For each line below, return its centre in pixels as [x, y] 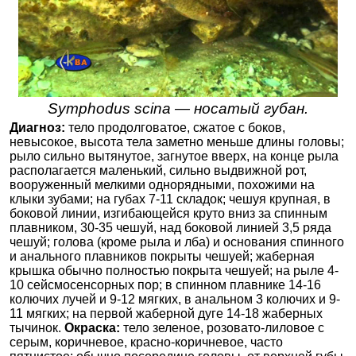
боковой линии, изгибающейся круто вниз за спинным [168, 213]
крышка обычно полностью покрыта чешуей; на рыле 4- [174, 270]
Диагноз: [37, 127]
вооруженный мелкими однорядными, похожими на [162, 184]
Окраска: [92, 327]
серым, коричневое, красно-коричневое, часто [146, 342]
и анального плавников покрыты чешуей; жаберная [162, 256]
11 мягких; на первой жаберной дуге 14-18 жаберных [166, 313]
